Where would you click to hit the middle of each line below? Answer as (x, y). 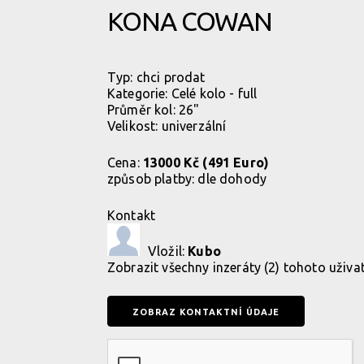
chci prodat (171, 77)
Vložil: (168, 251)
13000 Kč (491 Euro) (206, 162)
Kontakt (132, 215)
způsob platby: (153, 179)
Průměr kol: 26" (154, 110)
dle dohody (232, 179)
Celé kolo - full (214, 93)
